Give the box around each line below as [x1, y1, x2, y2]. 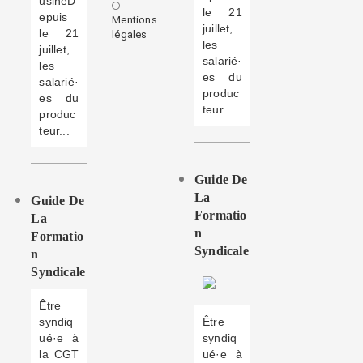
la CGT [39, 348, 79, 361]
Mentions [112, 14, 157, 27]
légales [112, 28, 147, 41]
